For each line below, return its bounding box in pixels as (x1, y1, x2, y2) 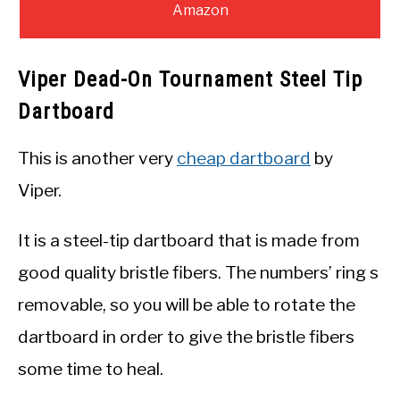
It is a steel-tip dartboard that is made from (18, 229, 360, 252)
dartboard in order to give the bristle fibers (18, 326, 354, 348)
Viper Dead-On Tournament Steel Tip (18, 67, 362, 93)
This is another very (18, 147, 177, 170)
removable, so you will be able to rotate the (18, 294, 355, 316)
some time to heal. (18, 358, 163, 380)
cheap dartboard (177, 147, 311, 170)
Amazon (171, 2, 229, 20)
